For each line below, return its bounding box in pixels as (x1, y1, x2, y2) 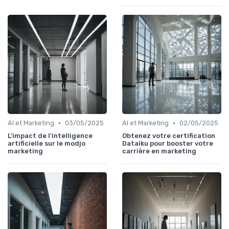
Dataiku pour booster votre (122, 140, 213, 148)
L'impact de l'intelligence (8, 132, 93, 140)
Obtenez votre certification (122, 132, 215, 140)
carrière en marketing (122, 147, 196, 155)
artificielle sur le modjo (8, 140, 85, 148)
